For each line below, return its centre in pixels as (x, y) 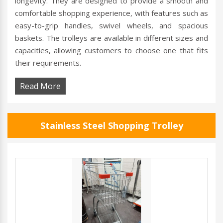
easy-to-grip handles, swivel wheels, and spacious (111, 26)
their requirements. (48, 63)
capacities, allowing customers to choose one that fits (111, 51)
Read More (40, 86)
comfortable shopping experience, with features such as (111, 13)
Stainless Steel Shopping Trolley (111, 126)
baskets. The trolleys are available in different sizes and (111, 38)
